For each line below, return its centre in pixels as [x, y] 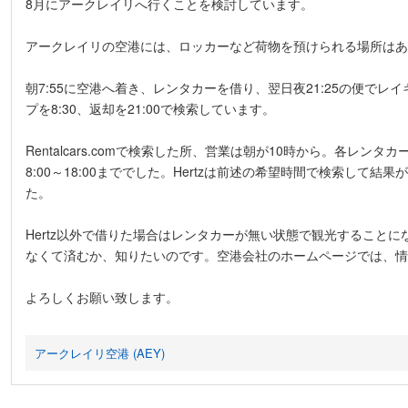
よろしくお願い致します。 [102, 297]
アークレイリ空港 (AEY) [99, 353]
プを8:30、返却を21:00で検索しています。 [150, 108]
